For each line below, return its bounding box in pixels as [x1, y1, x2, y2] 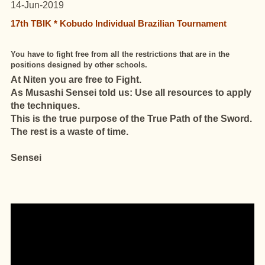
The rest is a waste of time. [11, 127, 128, 137]
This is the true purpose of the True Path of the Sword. [11, 114, 252, 124]
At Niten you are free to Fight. [11, 75, 141, 85]
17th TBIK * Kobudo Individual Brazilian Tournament [11, 18, 227, 28]
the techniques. [11, 101, 80, 111]
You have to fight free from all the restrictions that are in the [11, 50, 230, 59]
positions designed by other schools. [11, 60, 147, 69]
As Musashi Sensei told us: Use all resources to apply [11, 88, 251, 98]
